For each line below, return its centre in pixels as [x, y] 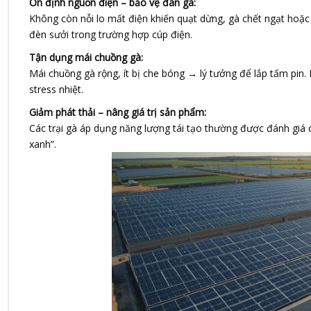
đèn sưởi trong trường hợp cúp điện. [110, 35]
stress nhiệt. [56, 90]
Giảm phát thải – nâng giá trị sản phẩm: [117, 112]
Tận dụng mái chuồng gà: [86, 58]
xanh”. [42, 144]
